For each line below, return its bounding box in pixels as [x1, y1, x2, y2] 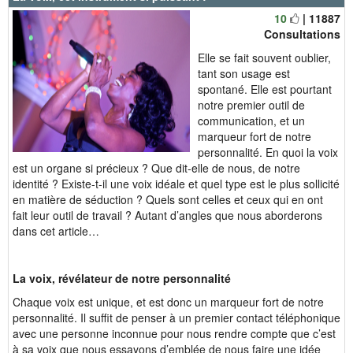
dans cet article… [13, 223, 99, 239]
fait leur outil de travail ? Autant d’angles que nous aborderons [13, 207, 322, 223]
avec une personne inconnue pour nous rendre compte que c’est [13, 325, 336, 341]
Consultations [264, 26, 340, 42]
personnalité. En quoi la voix [198, 144, 338, 160]
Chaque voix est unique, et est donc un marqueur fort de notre [13, 294, 324, 310]
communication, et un [198, 113, 305, 128]
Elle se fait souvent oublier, [198, 50, 331, 65]
